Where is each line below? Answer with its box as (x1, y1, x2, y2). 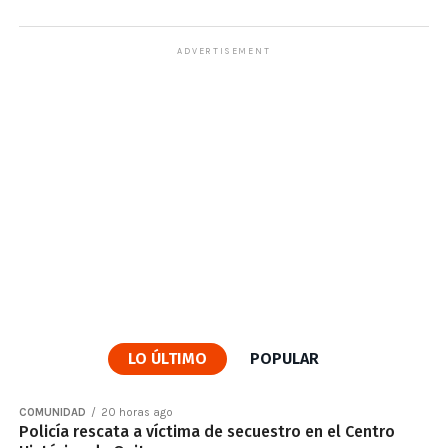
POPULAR (250, 348, 320, 368)
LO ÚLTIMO (128, 348, 208, 368)
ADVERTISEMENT (177, 45, 271, 56)
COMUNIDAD (18, 405, 86, 419)
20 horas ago (100, 405, 173, 419)
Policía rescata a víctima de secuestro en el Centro (18, 421, 395, 441)
